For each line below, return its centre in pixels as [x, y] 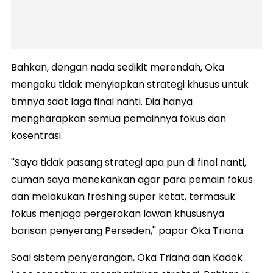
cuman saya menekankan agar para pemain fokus [132, 179]
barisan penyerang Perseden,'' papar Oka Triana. [128, 230]
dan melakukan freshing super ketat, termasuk [123, 196]
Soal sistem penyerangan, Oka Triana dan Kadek [127, 257]
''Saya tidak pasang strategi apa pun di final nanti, [129, 162]
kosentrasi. [37, 135]
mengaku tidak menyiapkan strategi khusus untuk [130, 84]
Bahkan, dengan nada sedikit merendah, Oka [118, 67]
